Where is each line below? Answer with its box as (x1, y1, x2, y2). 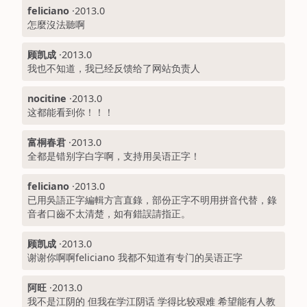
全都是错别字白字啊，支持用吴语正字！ (27, 149, 200, 162)
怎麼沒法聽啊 (27, 17, 85, 31)
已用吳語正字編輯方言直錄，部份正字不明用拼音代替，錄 (27, 193, 277, 206)
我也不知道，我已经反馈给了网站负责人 (27, 61, 200, 75)
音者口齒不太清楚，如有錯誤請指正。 (27, 206, 191, 220)
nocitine (27, 91, 66, 105)
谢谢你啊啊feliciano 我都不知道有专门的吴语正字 (27, 250, 243, 264)
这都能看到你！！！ (27, 105, 114, 119)
